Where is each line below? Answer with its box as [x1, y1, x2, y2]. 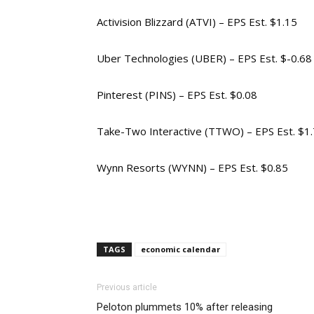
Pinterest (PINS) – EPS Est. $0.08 [97, 88, 257, 102]
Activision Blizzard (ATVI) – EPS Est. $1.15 [97, 15, 297, 29]
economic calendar [141, 244, 220, 254]
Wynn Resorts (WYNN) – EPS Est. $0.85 [97, 161, 288, 175]
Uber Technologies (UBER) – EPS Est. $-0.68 [97, 51, 312, 65]
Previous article [97, 282, 157, 292]
